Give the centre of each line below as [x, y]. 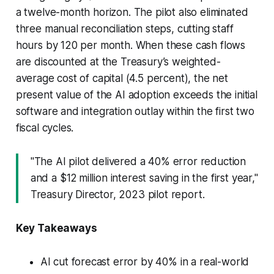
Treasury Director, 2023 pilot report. [117, 194]
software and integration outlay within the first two [135, 111]
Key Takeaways [56, 228]
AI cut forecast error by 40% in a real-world [145, 261]
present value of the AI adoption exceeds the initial [136, 94]
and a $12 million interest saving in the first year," [144, 178]
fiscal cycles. [45, 128]
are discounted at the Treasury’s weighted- [118, 61]
